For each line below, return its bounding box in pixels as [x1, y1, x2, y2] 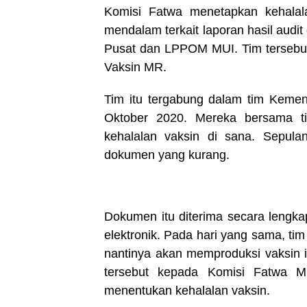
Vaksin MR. [104, 60, 167, 74]
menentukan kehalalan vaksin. [104, 284, 270, 297]
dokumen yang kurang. [104, 148, 230, 162]
